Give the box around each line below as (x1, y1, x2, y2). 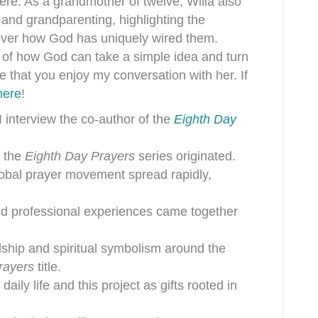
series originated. (135, 149, 236, 163)
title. (34, 260, 61, 274)
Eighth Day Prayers (25, 149, 135, 163)
